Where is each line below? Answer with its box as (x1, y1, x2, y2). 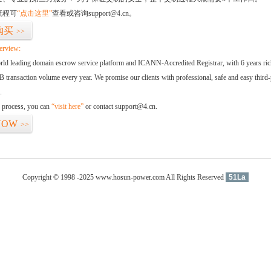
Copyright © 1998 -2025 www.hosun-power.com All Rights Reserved (22, 173, 226, 181)
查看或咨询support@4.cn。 (52, 9, 136, 18)
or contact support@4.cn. (83, 102, 157, 111)
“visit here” (51, 102, 83, 111)
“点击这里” (17, 9, 52, 18)
